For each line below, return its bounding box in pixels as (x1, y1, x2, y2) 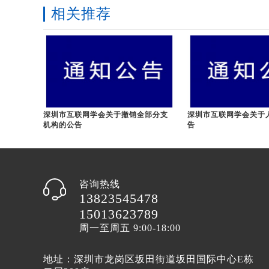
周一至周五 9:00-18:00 (79, 222, 181, 233)
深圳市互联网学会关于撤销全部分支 (43, 110, 168, 119)
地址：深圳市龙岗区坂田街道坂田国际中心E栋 (43, 253, 254, 264)
